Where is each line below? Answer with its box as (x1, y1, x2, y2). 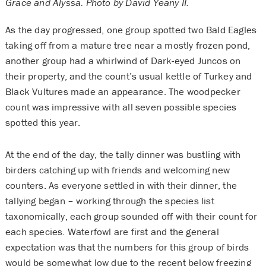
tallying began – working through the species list (5, 194, 214, 208)
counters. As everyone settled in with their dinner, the (5, 179, 237, 192)
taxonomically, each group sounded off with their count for (5, 210, 258, 223)
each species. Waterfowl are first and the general (5, 225, 219, 239)
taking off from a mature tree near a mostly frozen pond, (5, 39, 251, 52)
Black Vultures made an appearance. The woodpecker (5, 85, 240, 99)
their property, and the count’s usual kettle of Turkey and (5, 69, 252, 83)
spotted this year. (5, 116, 81, 129)
